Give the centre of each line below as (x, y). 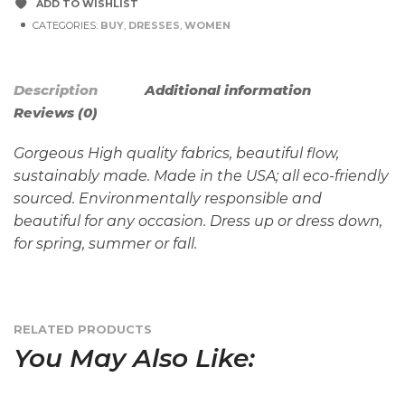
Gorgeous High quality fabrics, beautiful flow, (176, 153)
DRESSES (154, 25)
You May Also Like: (134, 358)
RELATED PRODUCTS (83, 329)
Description (56, 89)
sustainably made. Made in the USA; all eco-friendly (201, 175)
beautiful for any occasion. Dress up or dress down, (198, 221)
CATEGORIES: (66, 25)
